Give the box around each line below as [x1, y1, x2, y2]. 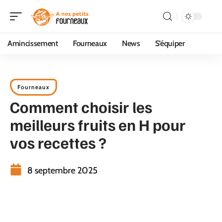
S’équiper [155, 39, 185, 48]
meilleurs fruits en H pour [10, 114, 186, 134]
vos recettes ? [10, 132, 107, 152]
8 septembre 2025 [27, 165, 98, 176]
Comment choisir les [10, 97, 152, 116]
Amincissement [7, 39, 58, 48]
